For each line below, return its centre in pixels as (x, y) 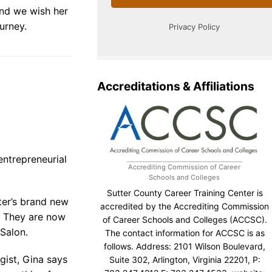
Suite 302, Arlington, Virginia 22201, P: (185, 259)
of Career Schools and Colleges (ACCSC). (185, 219)
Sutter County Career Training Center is (185, 192)
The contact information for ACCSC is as (185, 233)
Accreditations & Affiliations (176, 87)
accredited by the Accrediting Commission (185, 206)
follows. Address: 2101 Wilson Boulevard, (185, 246)
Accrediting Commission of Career (185, 167)
